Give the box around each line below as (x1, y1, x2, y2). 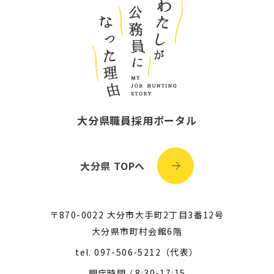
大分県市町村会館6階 (92, 224, 182, 237)
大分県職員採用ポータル (77, 112, 197, 128)
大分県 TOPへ (80, 158, 146, 173)
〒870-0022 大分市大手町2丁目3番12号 (50, 208, 224, 221)
